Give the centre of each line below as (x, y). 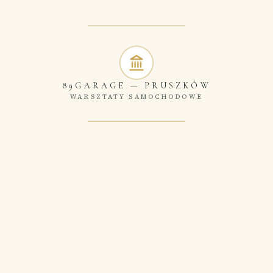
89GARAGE (94, 85)
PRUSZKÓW (178, 85)
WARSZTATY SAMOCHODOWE (136, 96)
